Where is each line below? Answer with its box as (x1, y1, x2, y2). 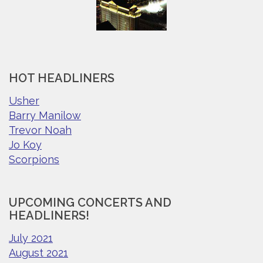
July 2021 (9, 231, 53, 244)
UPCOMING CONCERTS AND (9, 195, 171, 210)
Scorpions (9, 153, 59, 166)
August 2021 (9, 246, 68, 259)
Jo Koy (9, 138, 42, 151)
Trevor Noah (9, 123, 72, 136)
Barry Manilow (9, 109, 81, 122)
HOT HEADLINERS (9, 70, 114, 85)
